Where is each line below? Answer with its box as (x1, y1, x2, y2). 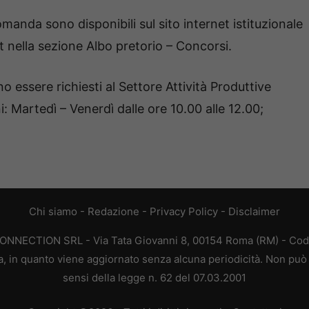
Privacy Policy (150, 205, 218, 219)
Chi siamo (29, 205, 77, 219)
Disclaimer (228, 205, 280, 219)
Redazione (88, 205, 139, 219)
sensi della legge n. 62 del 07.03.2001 (63, 271, 246, 285)
